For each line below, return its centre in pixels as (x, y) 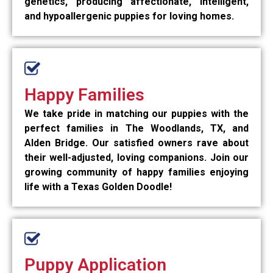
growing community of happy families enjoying (136, 172)
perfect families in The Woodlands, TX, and (136, 128)
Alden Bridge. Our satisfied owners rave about (136, 143)
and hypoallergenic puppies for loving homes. (129, 16)
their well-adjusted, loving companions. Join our (136, 157)
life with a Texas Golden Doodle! (98, 186)
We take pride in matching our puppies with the (136, 113)
